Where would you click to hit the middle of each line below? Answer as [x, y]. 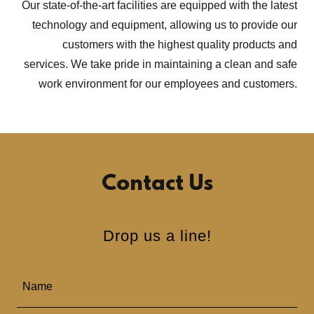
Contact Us [157, 184]
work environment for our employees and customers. [168, 83]
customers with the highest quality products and [180, 44]
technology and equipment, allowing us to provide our [165, 25]
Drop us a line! [157, 235]
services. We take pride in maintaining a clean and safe [161, 64]
